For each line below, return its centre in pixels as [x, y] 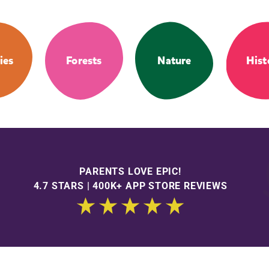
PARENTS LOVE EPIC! [130, 171]
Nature [174, 61]
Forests [84, 61]
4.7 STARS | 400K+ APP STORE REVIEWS [130, 186]
